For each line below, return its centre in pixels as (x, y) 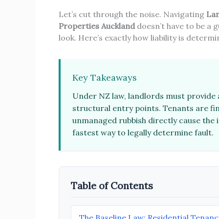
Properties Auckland (97, 26)
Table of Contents (112, 185)
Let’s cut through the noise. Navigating (132, 14)
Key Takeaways (105, 77)
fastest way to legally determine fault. (143, 132)
